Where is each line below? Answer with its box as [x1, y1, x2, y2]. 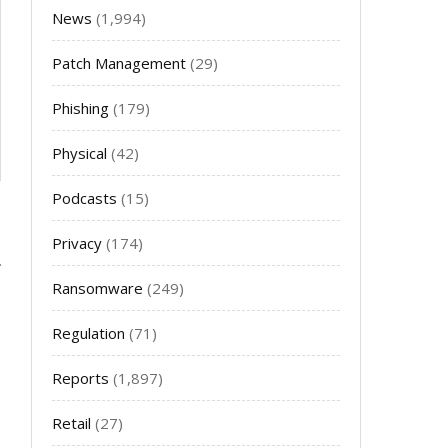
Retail [52, 413, 91, 433]
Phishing [52, 98, 109, 118]
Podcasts [52, 188, 117, 208]
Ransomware [52, 278, 143, 298]
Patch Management [52, 53, 186, 73]
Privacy [52, 233, 102, 253]
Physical [52, 143, 107, 163]
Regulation [52, 323, 125, 343]
